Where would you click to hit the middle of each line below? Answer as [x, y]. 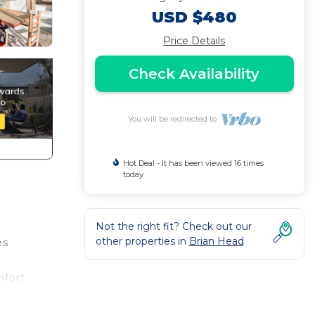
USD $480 [194, 17]
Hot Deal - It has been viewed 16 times [193, 163]
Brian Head [216, 241]
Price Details [194, 41]
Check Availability [194, 74]
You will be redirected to [174, 119]
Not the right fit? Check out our [173, 226]
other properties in [142, 241]
